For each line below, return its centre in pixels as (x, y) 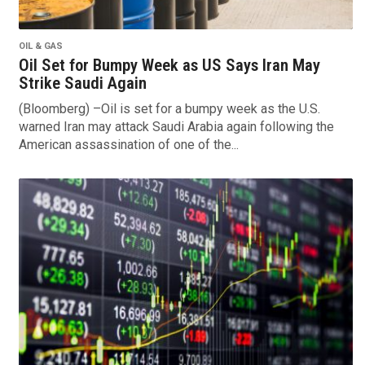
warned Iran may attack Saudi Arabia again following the (176, 126)
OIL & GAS (40, 46)
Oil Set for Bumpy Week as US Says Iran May (169, 65)
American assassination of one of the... (128, 144)
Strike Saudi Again (82, 83)
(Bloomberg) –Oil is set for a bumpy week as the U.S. (169, 108)
